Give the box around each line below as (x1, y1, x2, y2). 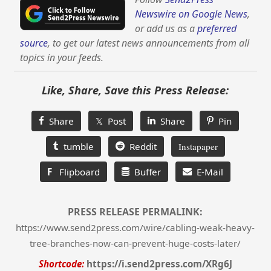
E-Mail (192, 165, 224, 178)
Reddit (124, 140, 157, 152)
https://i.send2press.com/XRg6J (86, 257, 232, 270)
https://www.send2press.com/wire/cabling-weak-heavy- (16, 221, 255, 233)
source (20, 36, 48, 50)
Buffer (129, 165, 162, 178)
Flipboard (52, 165, 100, 178)
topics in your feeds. (20, 50, 104, 64)
